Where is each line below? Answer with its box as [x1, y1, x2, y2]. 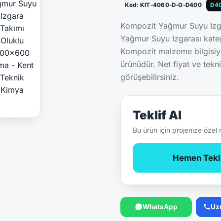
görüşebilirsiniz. [120, 72, 179, 82]
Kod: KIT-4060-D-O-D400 [124, 1, 202, 9]
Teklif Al [133, 108, 182, 123]
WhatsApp [143, 202, 178, 211]
